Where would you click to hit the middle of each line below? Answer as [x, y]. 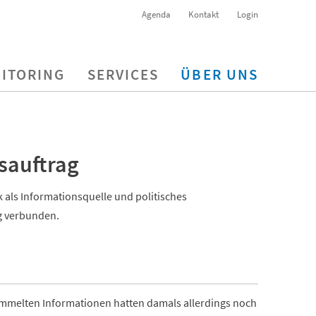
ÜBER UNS [219, 75]
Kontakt [204, 14]
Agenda [156, 14]
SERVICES [123, 75]
